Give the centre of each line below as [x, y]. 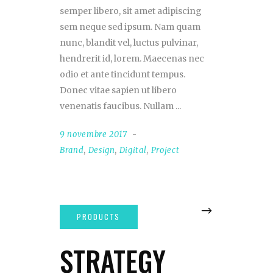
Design [101, 151]
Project [165, 151]
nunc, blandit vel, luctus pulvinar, [129, 43]
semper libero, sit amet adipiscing [131, 11]
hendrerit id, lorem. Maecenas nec [132, 59]
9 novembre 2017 [94, 135]
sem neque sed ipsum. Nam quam [130, 27]
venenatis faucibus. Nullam [118, 106]
